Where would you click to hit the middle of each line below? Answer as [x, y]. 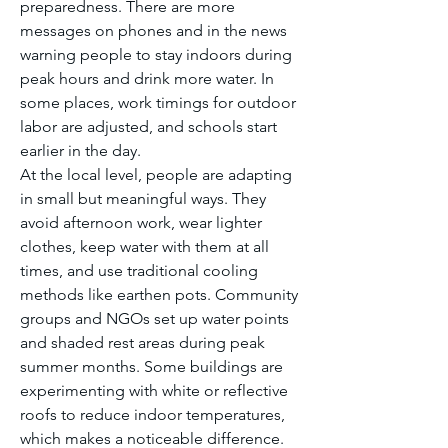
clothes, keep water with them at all [144, 246]
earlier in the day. [80, 150]
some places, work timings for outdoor [158, 102]
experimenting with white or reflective [154, 390]
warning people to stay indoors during [156, 54]
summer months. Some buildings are [151, 366]
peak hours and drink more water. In [147, 78]
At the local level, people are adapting [156, 174]
